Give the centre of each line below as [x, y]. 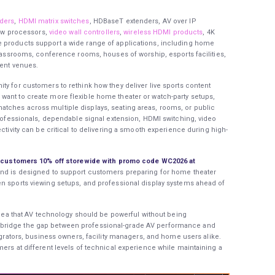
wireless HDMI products [163, 33]
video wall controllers [84, 33]
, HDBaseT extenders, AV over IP [143, 21]
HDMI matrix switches [54, 21]
